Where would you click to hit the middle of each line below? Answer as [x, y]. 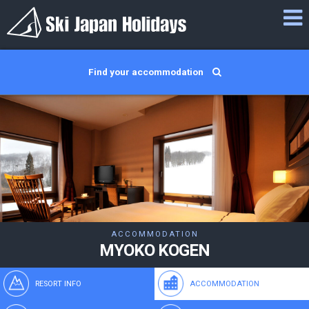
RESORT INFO [58, 283]
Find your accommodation [147, 72]
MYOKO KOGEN [154, 250]
